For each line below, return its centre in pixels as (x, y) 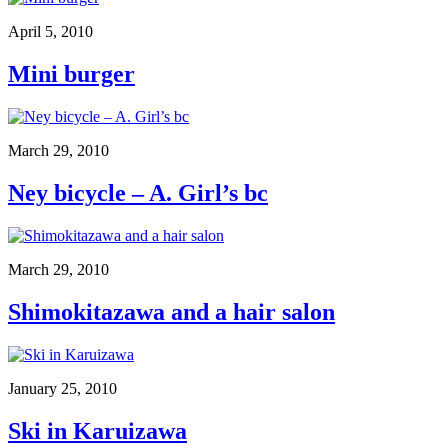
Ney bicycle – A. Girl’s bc (138, 192)
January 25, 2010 (62, 388)
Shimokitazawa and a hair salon (171, 311)
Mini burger (71, 74)
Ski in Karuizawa (97, 430)
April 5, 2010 (50, 32)
